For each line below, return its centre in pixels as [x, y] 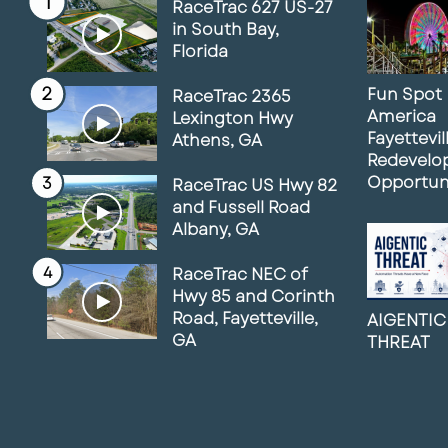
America [401, 116]
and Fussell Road [241, 207]
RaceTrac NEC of [240, 274]
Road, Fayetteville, [245, 318]
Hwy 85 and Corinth [253, 296]
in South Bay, [225, 29]
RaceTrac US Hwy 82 [254, 185]
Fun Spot [404, 94]
